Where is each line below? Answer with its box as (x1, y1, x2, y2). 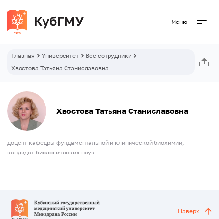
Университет (42, 52, 79, 59)
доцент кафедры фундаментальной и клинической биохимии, (7, 139, 184, 146)
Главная (11, 52, 35, 59)
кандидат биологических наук (7, 149, 95, 156)
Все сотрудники (86, 52, 131, 59)
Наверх (178, 207, 199, 215)
